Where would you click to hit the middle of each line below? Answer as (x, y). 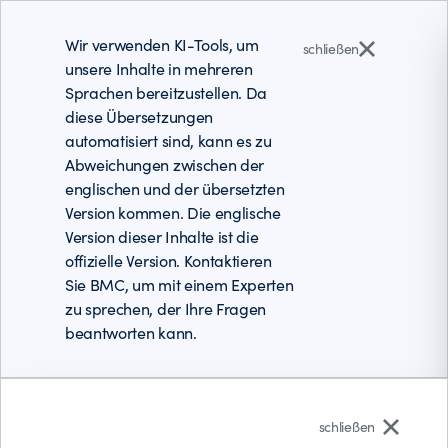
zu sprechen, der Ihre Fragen (166, 308)
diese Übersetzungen (139, 116)
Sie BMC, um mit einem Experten (179, 284)
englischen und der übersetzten (175, 188)
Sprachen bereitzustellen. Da (166, 92)
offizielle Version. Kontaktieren (168, 260)
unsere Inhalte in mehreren (159, 68)
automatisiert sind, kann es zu (168, 140)
